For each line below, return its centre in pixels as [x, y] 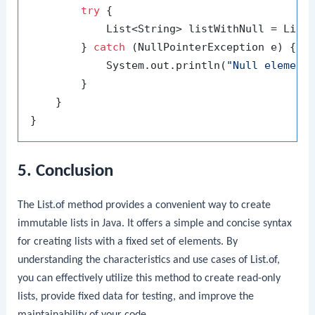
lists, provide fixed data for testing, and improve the [136, 296]
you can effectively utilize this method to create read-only [149, 278]
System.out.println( [129, 65]
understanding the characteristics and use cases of [134, 260]
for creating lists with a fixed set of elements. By [128, 242]
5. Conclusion [66, 171]
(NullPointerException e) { [211, 47]
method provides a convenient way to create [168, 205]
